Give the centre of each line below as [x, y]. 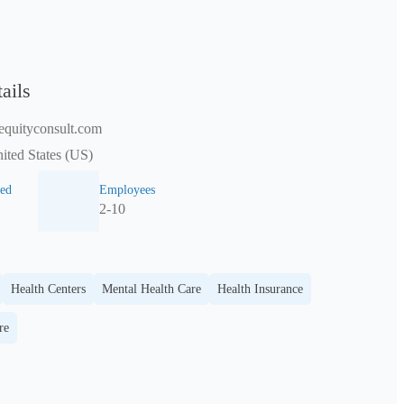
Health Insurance [260, 289]
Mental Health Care [151, 289]
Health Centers [48, 289]
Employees [127, 189]
